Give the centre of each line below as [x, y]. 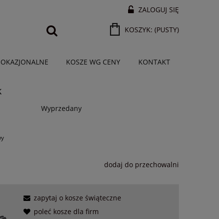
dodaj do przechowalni [141, 165]
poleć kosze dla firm [66, 212]
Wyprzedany [62, 109]
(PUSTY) [167, 30]
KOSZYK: [139, 30]
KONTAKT [154, 62]
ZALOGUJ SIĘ [159, 10]
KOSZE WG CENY [93, 62]
